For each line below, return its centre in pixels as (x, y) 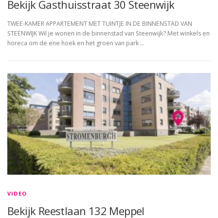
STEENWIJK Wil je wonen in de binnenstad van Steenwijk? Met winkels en (109, 34)
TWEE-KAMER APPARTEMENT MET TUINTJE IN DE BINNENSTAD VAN (100, 24)
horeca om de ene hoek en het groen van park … (76, 43)
